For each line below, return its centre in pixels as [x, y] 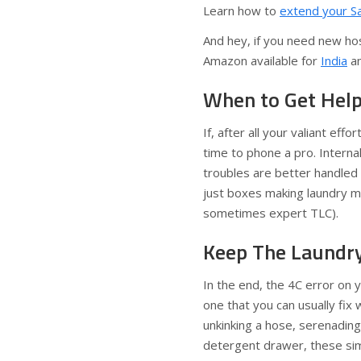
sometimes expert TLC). [271, 213]
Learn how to [241, 10]
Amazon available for [262, 60]
